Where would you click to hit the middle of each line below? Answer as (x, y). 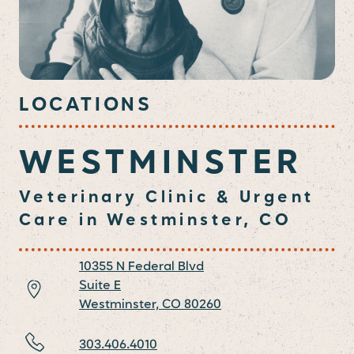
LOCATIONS (86, 105)
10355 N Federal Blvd (141, 267)
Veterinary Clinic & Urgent (167, 198)
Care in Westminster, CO (156, 221)
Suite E (100, 286)
